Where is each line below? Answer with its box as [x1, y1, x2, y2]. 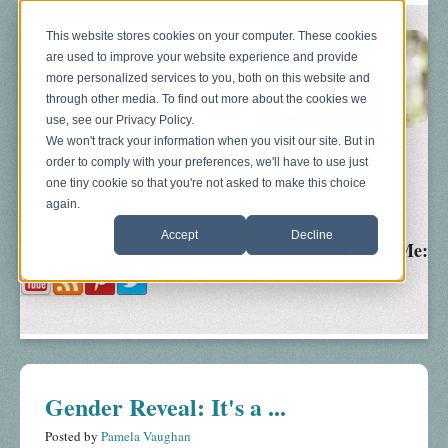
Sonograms [181, 168, 241, 187]
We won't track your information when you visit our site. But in [46, 134, 376, 149]
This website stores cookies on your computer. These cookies [46, 29, 378, 44]
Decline [290, 227, 333, 242]
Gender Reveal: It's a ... [45, 389, 286, 425]
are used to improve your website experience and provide [46, 50, 359, 65]
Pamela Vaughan [101, 427, 191, 446]
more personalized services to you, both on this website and [46, 71, 371, 86]
